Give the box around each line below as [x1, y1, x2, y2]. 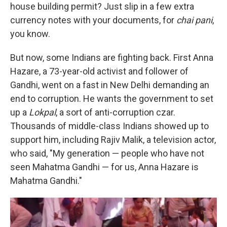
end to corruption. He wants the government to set [10, 93, 213, 104]
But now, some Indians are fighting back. [10, 52, 173, 63]
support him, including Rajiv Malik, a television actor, [10, 134, 216, 145]
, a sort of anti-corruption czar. [56, 107, 175, 118]
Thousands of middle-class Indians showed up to [10, 121, 209, 132]
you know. [10, 28, 50, 40]
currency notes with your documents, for [10, 15, 176, 26]
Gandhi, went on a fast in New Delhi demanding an [10, 80, 209, 91]
